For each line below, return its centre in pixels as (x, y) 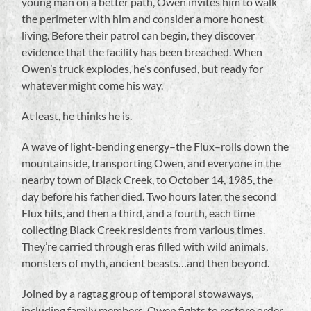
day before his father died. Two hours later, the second (149, 196)
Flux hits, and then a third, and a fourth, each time (138, 213)
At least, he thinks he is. (77, 116)
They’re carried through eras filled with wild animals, (145, 246)
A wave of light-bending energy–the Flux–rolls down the (155, 146)
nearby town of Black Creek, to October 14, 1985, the (148, 180)
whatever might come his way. (93, 85)
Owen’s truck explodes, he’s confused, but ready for (143, 69)
